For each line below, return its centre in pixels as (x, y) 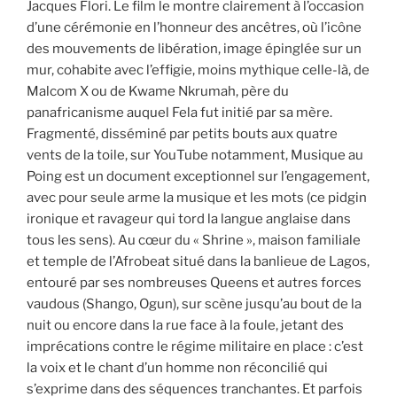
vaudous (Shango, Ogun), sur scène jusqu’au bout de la (194, 304)
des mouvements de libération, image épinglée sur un (194, 49)
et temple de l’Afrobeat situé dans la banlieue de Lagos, (198, 261)
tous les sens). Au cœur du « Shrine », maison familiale (194, 240)
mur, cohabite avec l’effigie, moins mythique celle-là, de (198, 70)
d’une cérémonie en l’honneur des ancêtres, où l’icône (194, 27)
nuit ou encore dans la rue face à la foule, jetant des (185, 325)
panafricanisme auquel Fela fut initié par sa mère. (179, 113)
